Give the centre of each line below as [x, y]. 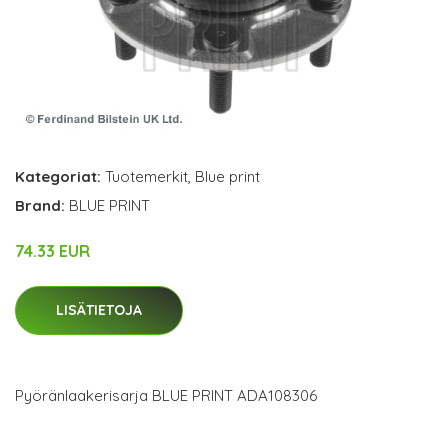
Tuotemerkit [146, 177]
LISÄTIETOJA [99, 310]
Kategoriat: [58, 177]
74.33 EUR [52, 251]
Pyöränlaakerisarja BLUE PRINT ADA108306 [166, 396]
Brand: [42, 206]
